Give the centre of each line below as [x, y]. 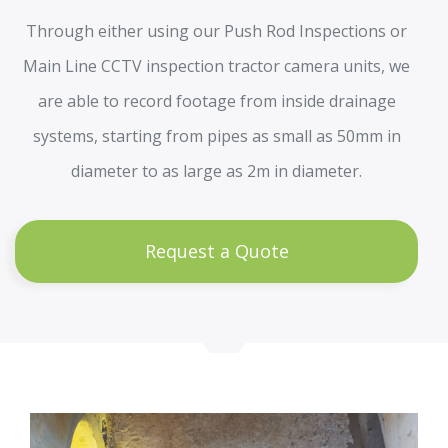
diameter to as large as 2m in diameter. [216, 170]
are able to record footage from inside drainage [216, 100]
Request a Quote [216, 250]
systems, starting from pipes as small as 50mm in [216, 135]
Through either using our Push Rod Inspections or [216, 30]
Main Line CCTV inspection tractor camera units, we [216, 65]
